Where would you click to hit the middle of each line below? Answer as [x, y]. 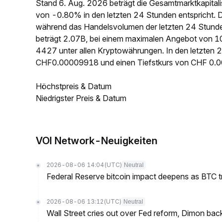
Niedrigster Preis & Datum [81, 98]
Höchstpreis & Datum [74, 86]
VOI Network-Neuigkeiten [97, 141]
